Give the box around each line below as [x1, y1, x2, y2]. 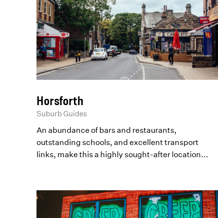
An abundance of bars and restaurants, [36, 125, 177, 135]
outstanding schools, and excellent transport [36, 137, 199, 147]
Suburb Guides [36, 109, 88, 118]
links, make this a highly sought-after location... [36, 149, 209, 159]
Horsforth [36, 93, 84, 108]
